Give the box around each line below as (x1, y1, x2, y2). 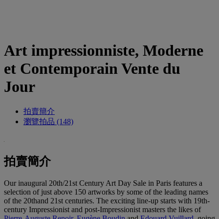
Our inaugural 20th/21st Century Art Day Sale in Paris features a (4, 178, 202, 187)
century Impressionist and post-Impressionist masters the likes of (4, 205, 201, 214)
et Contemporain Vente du (4, 60, 180, 78)
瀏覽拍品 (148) (23, 117, 73, 126)
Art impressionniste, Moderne (4, 42, 203, 60)
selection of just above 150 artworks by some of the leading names (4, 187, 208, 196)
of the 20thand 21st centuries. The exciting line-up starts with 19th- (4, 196, 210, 205)
